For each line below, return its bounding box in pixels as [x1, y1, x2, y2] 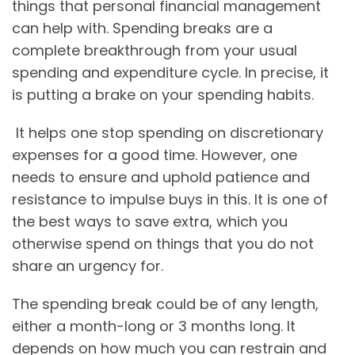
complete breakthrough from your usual [12, 40, 297, 61]
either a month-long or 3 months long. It [12, 316, 296, 337]
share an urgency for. [12, 256, 163, 277]
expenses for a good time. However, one [12, 145, 297, 166]
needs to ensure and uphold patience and [12, 167, 310, 188]
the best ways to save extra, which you [12, 212, 288, 232]
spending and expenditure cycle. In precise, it [12, 63, 329, 83]
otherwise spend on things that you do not [12, 234, 314, 254]
